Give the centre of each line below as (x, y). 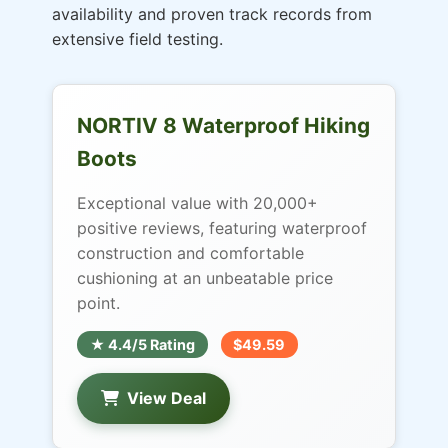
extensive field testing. (137, 39)
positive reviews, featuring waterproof (222, 228)
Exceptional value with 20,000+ (197, 203)
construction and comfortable (190, 253)
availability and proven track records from (212, 14)
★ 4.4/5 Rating (142, 344)
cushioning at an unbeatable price (205, 278)
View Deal (166, 397)
